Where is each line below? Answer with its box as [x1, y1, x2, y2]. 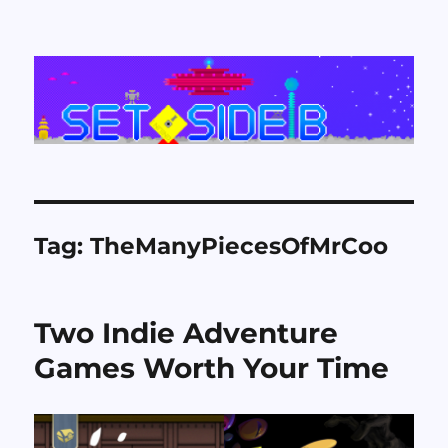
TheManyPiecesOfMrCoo [90, 232, 389, 261]
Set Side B [34, 42, 160, 70]
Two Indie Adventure [34, 316, 339, 351]
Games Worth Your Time [34, 351, 390, 386]
